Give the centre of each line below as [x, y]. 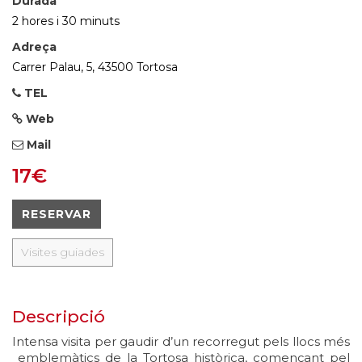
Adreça [34, 47]
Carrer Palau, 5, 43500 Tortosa [95, 67]
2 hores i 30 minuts [66, 21]
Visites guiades [63, 253]
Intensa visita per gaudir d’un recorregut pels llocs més [181, 342]
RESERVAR [57, 215]
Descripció [59, 317]
